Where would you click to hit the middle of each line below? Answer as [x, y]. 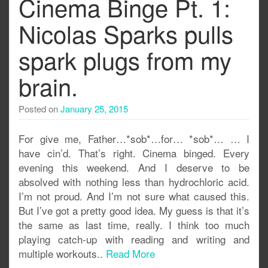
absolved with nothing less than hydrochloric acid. [134, 182]
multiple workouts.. [62, 253]
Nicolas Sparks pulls [126, 33]
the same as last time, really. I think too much [134, 225]
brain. [48, 86]
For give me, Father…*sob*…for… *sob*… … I [134, 138]
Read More [130, 253]
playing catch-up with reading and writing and [134, 239]
